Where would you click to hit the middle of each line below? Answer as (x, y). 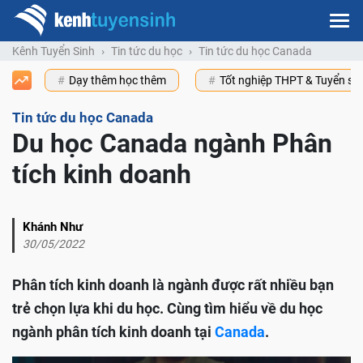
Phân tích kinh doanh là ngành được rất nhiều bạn (173, 285)
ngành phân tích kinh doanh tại (113, 332)
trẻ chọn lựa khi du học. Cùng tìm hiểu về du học (167, 309)
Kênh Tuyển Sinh (53, 51)
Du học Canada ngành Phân (172, 144)
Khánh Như (53, 227)
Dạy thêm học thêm (117, 81)
